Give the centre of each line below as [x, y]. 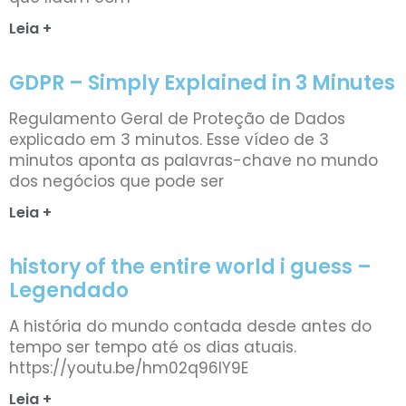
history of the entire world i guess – [190, 266]
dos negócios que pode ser [116, 181]
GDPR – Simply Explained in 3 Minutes [202, 82]
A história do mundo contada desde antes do [190, 326]
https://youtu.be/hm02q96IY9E [129, 367]
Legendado [69, 290]
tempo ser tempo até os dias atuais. [153, 347]
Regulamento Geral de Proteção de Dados [177, 118]
